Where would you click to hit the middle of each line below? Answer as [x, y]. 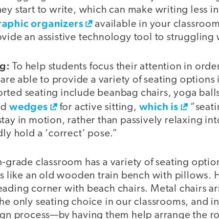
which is [159, 107]
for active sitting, [98, 108]
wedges [29, 107]
